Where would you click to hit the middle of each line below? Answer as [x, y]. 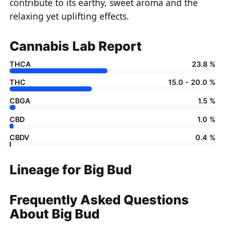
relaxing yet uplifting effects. [70, 16]
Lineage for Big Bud [71, 170]
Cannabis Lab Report [76, 46]
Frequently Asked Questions [99, 200]
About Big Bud [55, 214]
